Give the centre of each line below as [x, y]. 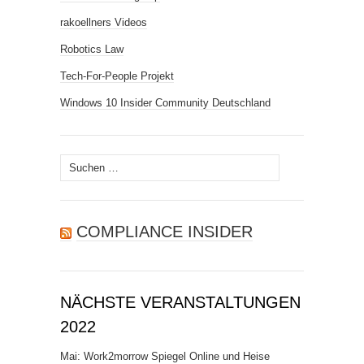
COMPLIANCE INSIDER [165, 232]
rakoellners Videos [104, 22]
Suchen [77, 163]
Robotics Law [92, 49]
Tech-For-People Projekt [117, 76]
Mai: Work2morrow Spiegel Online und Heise [165, 356]
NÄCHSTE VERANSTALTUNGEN [180, 302]
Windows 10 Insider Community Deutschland [165, 103]
